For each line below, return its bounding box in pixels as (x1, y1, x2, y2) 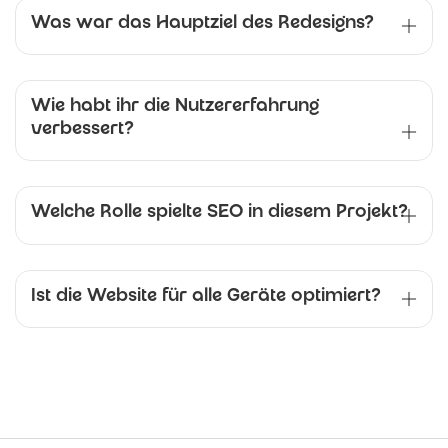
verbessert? (31, 120, 134, 141)
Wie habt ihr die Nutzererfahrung (31, 97, 319, 118)
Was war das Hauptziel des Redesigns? (31, 14, 374, 35)
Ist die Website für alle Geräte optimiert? (31, 286, 381, 307)
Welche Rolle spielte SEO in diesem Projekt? (31, 203, 408, 224)
